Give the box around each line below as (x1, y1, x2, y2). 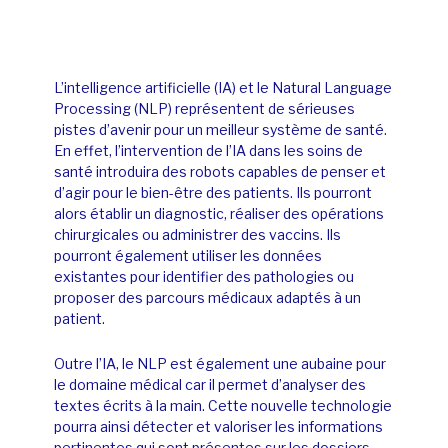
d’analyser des (268, 375, 366, 393)
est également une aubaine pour (170, 354, 386, 372)
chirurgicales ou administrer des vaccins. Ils (54, 225, 341, 243)
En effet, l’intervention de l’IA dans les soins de (54, 141, 363, 159)
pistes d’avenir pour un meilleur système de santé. (54, 120, 387, 138)
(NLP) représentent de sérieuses (131, 99, 355, 117)
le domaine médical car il (54, 375, 218, 393)
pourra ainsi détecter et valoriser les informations (54, 417, 383, 435)
